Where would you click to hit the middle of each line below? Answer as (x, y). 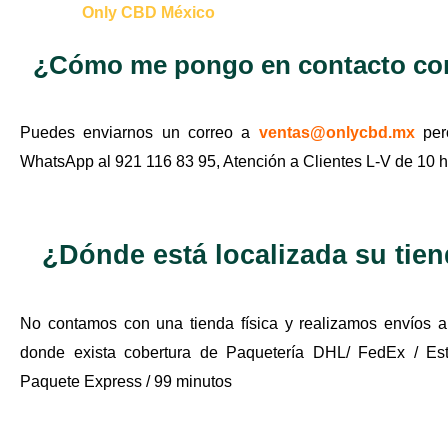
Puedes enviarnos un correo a (139, 133)
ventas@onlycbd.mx (336, 133)
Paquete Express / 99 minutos (126, 381)
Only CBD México (148, 12)
